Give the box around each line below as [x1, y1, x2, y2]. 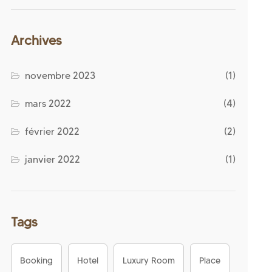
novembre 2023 [25, 70, 96, 81]
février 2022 [25, 126, 80, 137]
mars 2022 [25, 98, 72, 109]
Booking [20, 255, 53, 266]
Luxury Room [123, 255, 175, 266]
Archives [11, 33, 62, 48]
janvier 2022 [25, 154, 81, 165]
